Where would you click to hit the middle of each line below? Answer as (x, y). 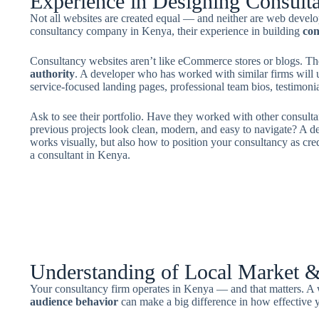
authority (52, 74)
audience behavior (74, 302)
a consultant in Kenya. (80, 155)
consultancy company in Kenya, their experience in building (166, 31)
